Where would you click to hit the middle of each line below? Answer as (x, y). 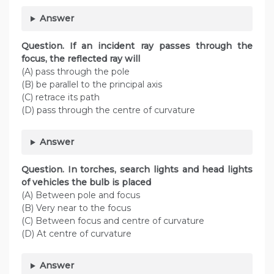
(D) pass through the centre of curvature (108, 110)
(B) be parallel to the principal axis (92, 85)
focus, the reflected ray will (84, 59)
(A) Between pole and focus (81, 195)
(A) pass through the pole (76, 72)
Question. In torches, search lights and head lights (137, 170)
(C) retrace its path (61, 98)
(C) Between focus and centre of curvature (113, 221)
